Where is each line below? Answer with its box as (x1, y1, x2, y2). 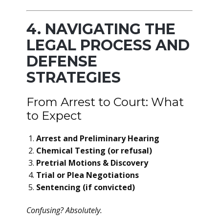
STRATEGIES (26, 68, 121, 87)
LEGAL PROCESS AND (26, 36, 190, 54)
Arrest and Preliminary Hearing (36, 133, 159, 144)
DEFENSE (26, 52, 97, 70)
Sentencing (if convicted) (36, 182, 135, 193)
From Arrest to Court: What (26, 95, 184, 109)
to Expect (26, 109, 82, 123)
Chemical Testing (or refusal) (36, 145, 152, 156)
